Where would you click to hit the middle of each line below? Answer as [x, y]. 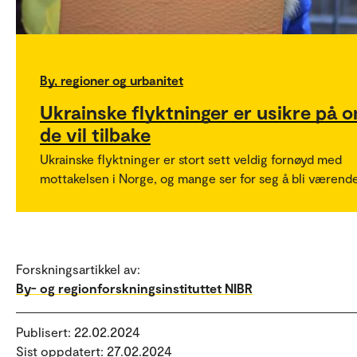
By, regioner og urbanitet [112, 80]
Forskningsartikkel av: [78, 269]
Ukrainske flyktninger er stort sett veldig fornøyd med [191, 159]
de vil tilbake [95, 135]
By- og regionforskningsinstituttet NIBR [134, 288]
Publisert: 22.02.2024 [78, 332]
